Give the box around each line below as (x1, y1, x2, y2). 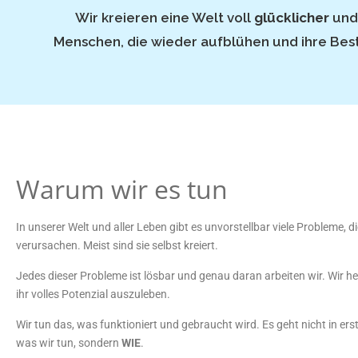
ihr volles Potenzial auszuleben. (16, 288, 170, 300)
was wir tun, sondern (16, 336, 121, 349)
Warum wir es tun (16, 172, 228, 206)
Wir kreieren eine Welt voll (75, 10, 251, 26)
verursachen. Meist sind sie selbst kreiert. (16, 239, 218, 252)
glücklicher (251, 10, 332, 26)
